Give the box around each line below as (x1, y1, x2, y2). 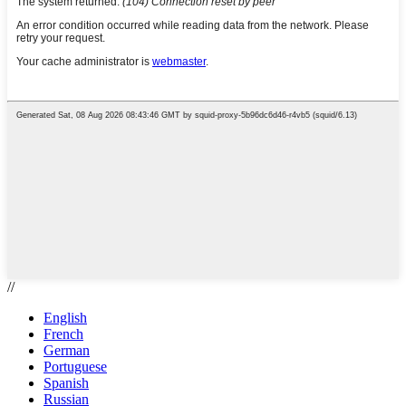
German (43, 342, 90, 358)
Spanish (43, 374, 89, 391)
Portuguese (43, 358, 107, 374)
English (43, 309, 87, 325)
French (43, 325, 83, 342)
